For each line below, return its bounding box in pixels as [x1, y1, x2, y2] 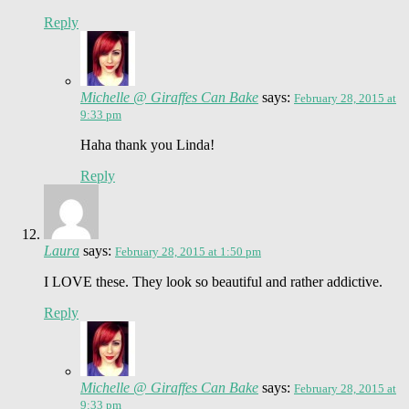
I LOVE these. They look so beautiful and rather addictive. [44, 273, 383, 289]
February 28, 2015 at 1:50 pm [115, 244, 261, 258]
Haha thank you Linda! [80, 136, 215, 152]
